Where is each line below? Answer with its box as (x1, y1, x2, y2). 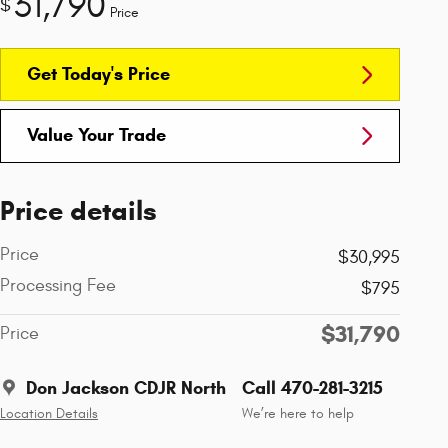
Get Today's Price (27, 63, 170, 86)
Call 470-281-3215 (242, 376, 383, 399)
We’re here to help (242, 405, 354, 422)
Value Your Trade (27, 124, 166, 147)
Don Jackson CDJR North (26, 376, 226, 399)
